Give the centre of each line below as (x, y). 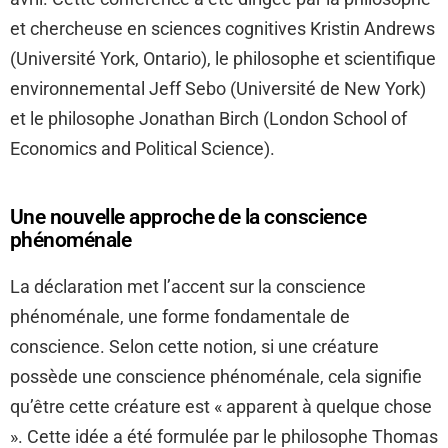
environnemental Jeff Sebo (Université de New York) (218, 89)
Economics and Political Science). (142, 149)
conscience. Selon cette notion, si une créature (194, 347)
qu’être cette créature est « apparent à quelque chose (221, 407)
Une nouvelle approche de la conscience (188, 217)
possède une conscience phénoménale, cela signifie (216, 377)
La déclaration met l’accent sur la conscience (188, 287)
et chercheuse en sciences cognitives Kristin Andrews (222, 29)
